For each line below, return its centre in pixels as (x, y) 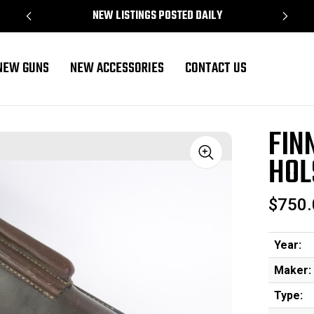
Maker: (292, 270)
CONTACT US (216, 69)
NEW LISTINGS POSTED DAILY (157, 16)
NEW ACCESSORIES (117, 69)
